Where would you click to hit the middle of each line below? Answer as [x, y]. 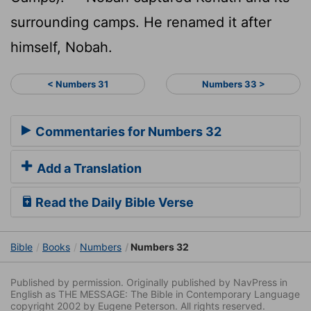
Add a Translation [88, 169]
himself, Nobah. [61, 47]
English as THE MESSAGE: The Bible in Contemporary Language [155, 294]
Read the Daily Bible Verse [113, 203]
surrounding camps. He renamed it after [141, 22]
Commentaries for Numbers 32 [127, 132]
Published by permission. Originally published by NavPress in [149, 283]
